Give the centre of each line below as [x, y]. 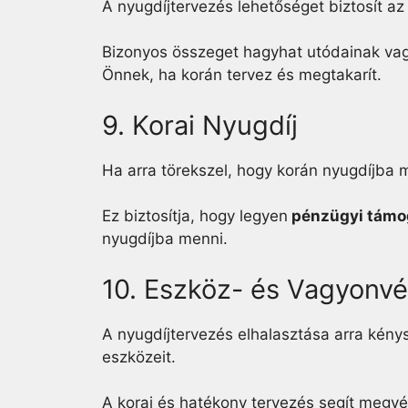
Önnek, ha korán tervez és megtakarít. [242, 75]
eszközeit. [139, 357]
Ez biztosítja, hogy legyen [195, 216]
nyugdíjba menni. [165, 239]
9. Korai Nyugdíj [200, 125]
